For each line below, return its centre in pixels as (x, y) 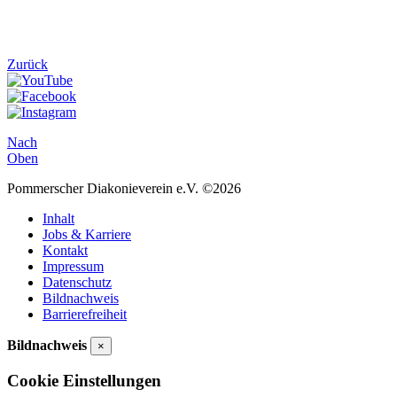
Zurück (27, 64)
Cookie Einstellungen (84, 381)
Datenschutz (77, 282)
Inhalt (58, 218)
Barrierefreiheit (85, 314)
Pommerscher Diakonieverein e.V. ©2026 (124, 188)
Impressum (73, 266)
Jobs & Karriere (87, 234)
